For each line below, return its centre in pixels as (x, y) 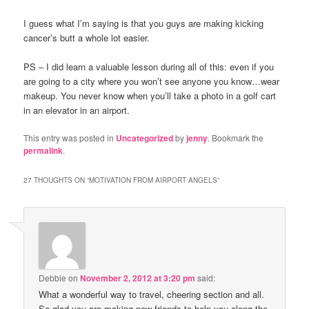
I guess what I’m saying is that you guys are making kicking (144, 23)
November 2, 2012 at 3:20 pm (138, 278)
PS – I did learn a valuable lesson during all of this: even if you (149, 67)
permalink (43, 151)
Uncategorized (145, 138)
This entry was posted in (70, 138)
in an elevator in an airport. (77, 110)
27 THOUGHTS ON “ (57, 180)
